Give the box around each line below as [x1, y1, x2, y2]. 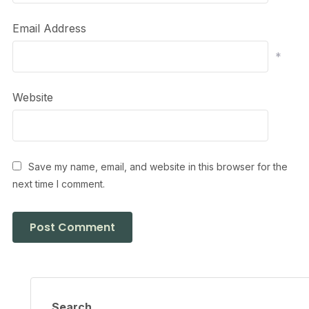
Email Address [12, 21, 86, 36]
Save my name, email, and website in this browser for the [28, 161, 288, 173]
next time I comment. [12, 178, 105, 190]
